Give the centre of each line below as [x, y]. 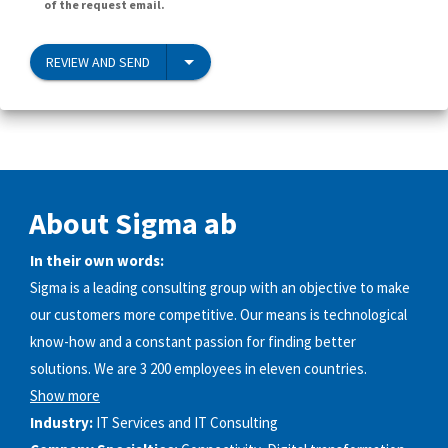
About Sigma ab [133, 222]
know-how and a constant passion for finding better [193, 342]
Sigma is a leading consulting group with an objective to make [220, 288]
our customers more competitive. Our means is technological [218, 315]
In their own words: [97, 261]
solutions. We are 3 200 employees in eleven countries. [198, 369]
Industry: [61, 423]
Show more [65, 396]
